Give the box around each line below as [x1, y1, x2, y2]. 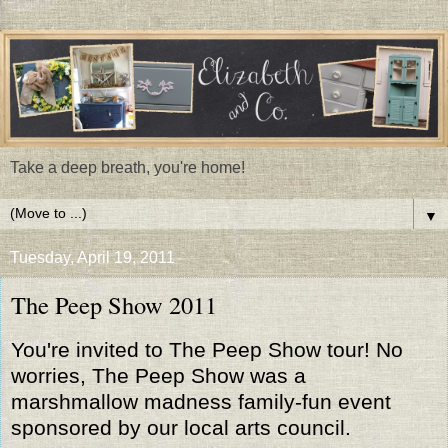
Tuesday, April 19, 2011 [10, 248, 175, 266]
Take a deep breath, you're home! [10, 158, 245, 176]
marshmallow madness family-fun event [11, 389, 391, 413]
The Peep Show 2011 [11, 287, 217, 321]
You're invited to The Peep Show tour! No [11, 337, 403, 361]
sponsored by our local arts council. [11, 415, 351, 439]
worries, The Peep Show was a [11, 363, 306, 387]
